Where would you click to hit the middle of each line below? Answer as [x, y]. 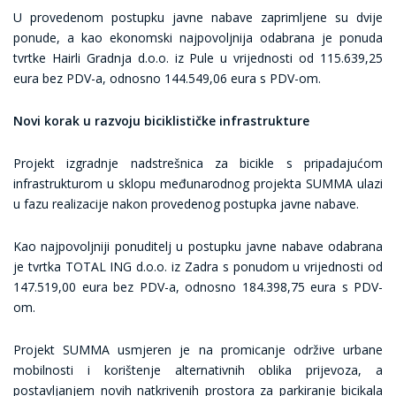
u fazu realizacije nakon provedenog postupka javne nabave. [186, 204]
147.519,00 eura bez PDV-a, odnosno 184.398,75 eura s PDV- [198, 287]
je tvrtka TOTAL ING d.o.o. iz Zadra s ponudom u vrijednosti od [198, 267]
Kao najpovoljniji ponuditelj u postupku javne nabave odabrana [198, 246]
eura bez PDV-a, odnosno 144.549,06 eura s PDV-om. [167, 78]
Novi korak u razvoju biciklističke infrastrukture [161, 121]
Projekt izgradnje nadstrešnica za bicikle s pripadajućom [198, 163]
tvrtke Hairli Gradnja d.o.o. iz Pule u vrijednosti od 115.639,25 [198, 58]
